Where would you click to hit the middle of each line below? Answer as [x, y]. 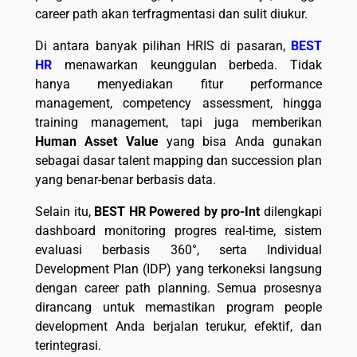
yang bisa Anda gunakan [240, 142]
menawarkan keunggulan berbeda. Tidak [187, 65]
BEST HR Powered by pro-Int [177, 212]
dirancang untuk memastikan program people [178, 308]
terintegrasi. [68, 346]
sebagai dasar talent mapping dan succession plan [178, 161]
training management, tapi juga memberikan [178, 123]
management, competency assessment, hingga [178, 104]
